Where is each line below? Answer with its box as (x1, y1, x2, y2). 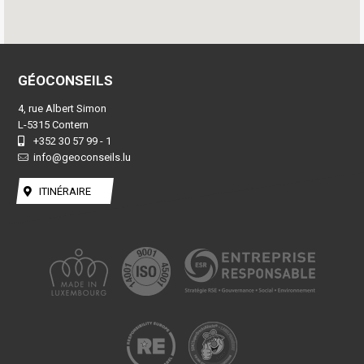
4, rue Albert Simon (17, 102, 106, 115)
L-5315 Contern (17, 118, 89, 131)
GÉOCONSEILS (17, 71, 113, 89)
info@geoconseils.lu (33, 150, 132, 163)
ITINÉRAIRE (38, 184, 91, 197)
